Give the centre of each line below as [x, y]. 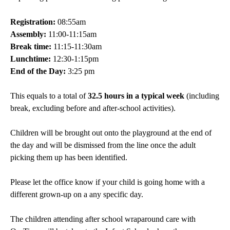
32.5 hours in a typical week [136, 96]
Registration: [34, 22]
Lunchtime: [32, 59]
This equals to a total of [49, 96]
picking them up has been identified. [69, 157]
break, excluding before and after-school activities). [93, 108]
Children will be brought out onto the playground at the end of [111, 133]
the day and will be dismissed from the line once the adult [103, 145]
